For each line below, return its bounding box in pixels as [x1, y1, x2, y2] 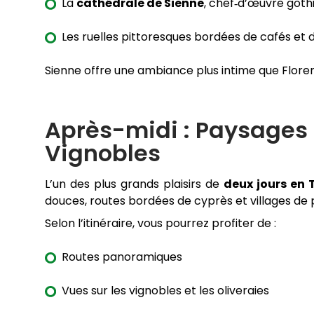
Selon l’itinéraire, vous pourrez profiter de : [45, 215, 276, 232]
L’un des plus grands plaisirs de [45, 176, 224, 193]
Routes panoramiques [62, 249, 182, 266]
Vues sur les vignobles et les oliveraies [62, 282, 269, 299]
